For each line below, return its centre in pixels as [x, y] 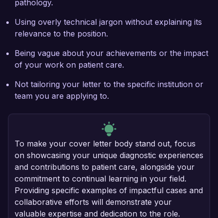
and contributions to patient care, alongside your [105, 167]
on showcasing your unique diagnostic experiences [109, 155]
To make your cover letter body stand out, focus [105, 144]
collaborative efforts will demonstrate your [93, 202]
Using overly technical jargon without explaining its [108, 22]
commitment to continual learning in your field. [100, 179]
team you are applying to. [62, 96]
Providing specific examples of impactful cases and [109, 191]
